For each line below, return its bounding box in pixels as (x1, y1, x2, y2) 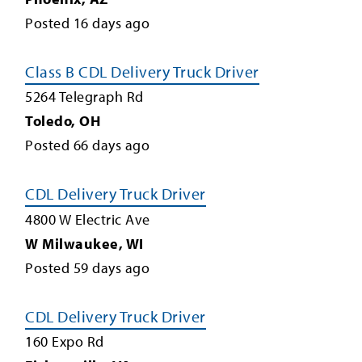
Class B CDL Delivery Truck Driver (25, 61, 259, 82)
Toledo (25, 112, 71, 130)
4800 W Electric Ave (25, 209, 150, 229)
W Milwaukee (25, 234, 119, 253)
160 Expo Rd (25, 332, 104, 351)
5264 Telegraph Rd (25, 87, 144, 106)
